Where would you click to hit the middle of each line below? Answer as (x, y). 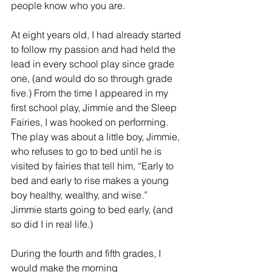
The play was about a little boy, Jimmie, (97, 137)
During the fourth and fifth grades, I (87, 253)
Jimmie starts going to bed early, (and (93, 210)
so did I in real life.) (52, 224)
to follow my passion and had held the (94, 49)
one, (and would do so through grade (93, 79)
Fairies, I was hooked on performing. (92, 122)
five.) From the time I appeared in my (91, 93)
